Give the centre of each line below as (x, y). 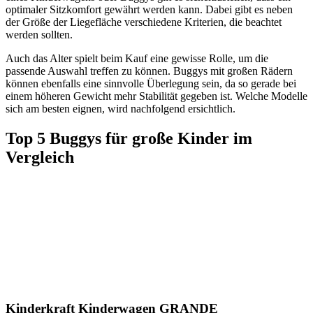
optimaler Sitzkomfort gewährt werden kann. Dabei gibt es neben (149, 9)
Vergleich (40, 157)
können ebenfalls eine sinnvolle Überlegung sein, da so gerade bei (151, 83)
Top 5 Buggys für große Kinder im (129, 138)
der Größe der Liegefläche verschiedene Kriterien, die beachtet (144, 22)
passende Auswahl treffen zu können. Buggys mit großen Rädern (149, 71)
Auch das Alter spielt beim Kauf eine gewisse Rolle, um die (137, 58)
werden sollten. (39, 34)
